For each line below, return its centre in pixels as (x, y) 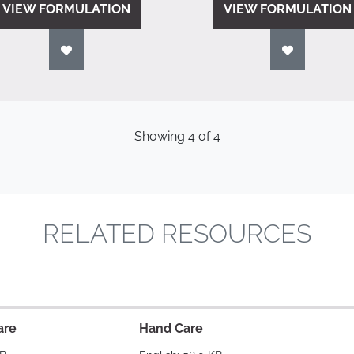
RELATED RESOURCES (177, 233)
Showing (161, 136)
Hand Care (171, 328)
